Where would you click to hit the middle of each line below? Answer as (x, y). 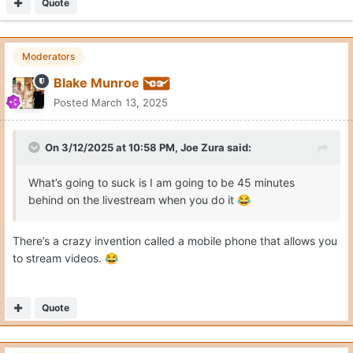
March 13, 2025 (130, 103)
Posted (72, 103)
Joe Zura (203, 148)
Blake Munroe (97, 83)
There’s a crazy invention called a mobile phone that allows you (175, 241)
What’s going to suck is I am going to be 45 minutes (162, 183)
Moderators (48, 57)
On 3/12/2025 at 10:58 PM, (113, 148)
